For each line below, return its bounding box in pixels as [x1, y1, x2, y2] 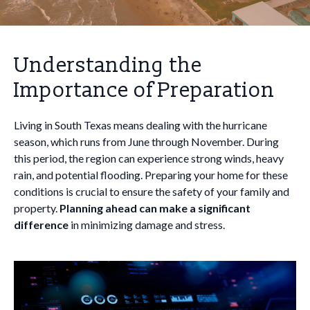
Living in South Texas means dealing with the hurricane [14, 118, 267, 131]
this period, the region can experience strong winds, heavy [14, 152, 284, 165]
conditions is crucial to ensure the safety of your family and [14, 185, 289, 198]
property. [14, 201, 60, 215]
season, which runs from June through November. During [14, 135, 279, 148]
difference [14, 218, 69, 231]
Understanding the [14, 53, 202, 78]
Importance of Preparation [14, 77, 275, 103]
